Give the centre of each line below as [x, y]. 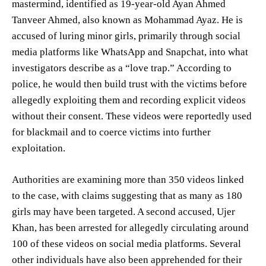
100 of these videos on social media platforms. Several [126, 244]
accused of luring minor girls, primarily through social [126, 36]
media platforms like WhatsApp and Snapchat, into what [130, 52]
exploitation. [39, 148]
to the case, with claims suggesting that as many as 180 [127, 196]
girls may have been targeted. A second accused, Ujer [123, 212]
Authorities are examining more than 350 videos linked [128, 180]
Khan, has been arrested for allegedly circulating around [130, 228]
